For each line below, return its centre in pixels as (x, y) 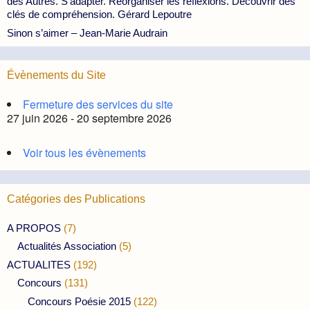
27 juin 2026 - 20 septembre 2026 (89, 118)
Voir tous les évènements (84, 152)
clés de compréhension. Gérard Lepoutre (99, 15)
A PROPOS (34, 228)
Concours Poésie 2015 (79, 301)
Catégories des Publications (76, 199)
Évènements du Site (56, 75)
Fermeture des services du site (98, 104)
